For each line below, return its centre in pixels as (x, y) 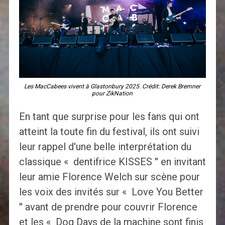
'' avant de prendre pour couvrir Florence (108, 207)
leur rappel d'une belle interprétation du (105, 147)
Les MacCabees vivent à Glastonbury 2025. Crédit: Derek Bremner (113, 87)
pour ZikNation (113, 94)
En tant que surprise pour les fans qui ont (109, 117)
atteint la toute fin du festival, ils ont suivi (109, 132)
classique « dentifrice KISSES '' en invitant (112, 162)
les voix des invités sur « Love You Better (111, 192)
